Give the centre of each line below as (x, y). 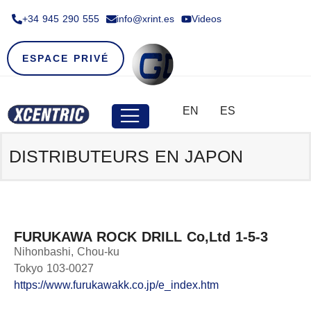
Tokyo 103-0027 (54, 269)
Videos (207, 19)
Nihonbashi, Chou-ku (67, 252)
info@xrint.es (145, 19)
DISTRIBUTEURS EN (94, 157)
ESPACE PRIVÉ (66, 58)
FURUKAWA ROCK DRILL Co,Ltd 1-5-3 (141, 237)
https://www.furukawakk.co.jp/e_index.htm (116, 285)
